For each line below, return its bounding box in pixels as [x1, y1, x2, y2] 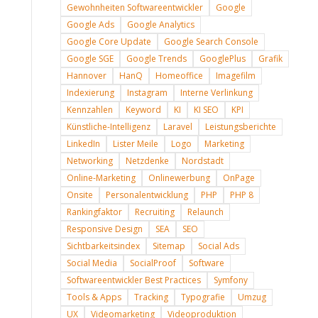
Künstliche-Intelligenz [66, 121, 150, 134]
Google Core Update [66, 36, 151, 49]
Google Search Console [163, 36, 258, 49]
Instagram [126, 87, 168, 100]
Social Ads [197, 241, 239, 253]
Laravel [163, 121, 192, 134]
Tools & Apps [66, 292, 121, 305]
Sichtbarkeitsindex [66, 241, 140, 253]
